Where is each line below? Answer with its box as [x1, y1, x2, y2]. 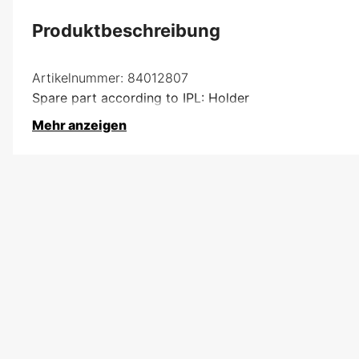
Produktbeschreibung [32, 19, 220, 41]
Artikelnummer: [32, 69, 123, 86]
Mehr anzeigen [32, 116, 127, 133]
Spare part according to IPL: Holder [32, 89, 249, 106]
